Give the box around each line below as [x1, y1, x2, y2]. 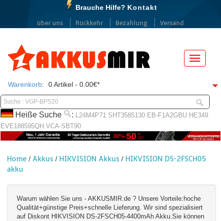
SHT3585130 [108, 111, 145, 119]
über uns [37, 19, 63, 27]
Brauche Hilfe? [75, 3, 125, 11]
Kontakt [127, 3, 157, 11]
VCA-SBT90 [46, 122, 81, 130]
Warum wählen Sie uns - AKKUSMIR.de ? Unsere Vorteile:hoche [17, 194, 201, 202]
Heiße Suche [13, 110, 64, 119]
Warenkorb [8, 80, 42, 88]
